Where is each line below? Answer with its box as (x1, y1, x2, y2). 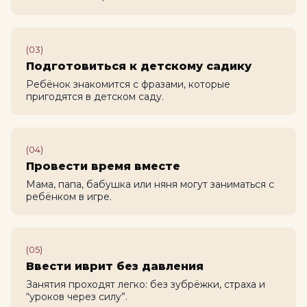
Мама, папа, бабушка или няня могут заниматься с (26, 178, 274, 191)
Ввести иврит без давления (26, 260, 204, 273)
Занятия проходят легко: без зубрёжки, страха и (26, 278, 265, 291)
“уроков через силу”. (26, 291, 127, 304)
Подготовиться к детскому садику (26, 60, 251, 73)
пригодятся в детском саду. (26, 90, 164, 103)
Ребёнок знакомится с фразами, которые (26, 78, 230, 91)
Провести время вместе (26, 160, 180, 173)
